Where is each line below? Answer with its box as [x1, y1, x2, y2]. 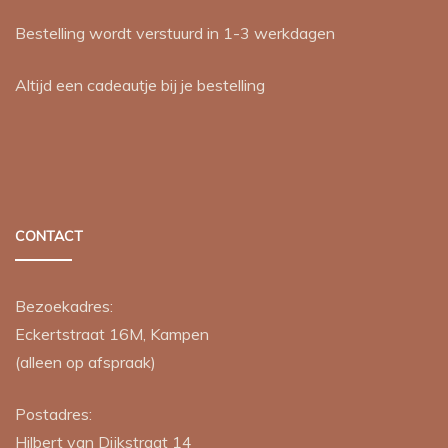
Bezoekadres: [15, 295, 113, 316]
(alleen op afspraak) [15, 351, 156, 372]
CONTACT [15, 226, 83, 245]
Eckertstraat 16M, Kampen [15, 323, 209, 344]
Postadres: [15, 403, 92, 424]
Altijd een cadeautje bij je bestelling [15, 74, 265, 95]
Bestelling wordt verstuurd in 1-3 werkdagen [15, 22, 335, 43]
